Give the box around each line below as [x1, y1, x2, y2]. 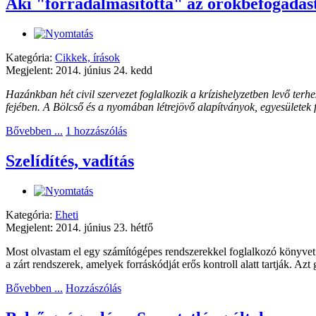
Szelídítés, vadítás [6, 152, 134, 171]
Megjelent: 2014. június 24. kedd [6, 64, 152, 77]
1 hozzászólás [66, 125, 127, 138]
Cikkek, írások [55, 51, 120, 64]
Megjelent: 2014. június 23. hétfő [6, 221, 153, 234]
